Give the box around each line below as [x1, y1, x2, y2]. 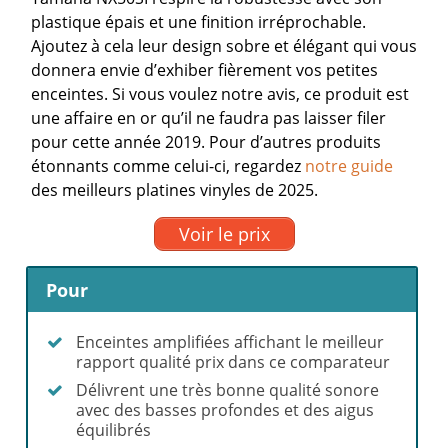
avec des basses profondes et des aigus [76, 398, 375, 421]
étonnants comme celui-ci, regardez [31, 155, 306, 178]
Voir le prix [178, 221, 270, 246]
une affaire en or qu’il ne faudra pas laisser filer [31, 107, 387, 130]
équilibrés [76, 418, 152, 441]
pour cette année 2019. [31, 131, 210, 154]
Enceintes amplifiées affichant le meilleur [76, 330, 385, 353]
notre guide [305, 155, 394, 178]
